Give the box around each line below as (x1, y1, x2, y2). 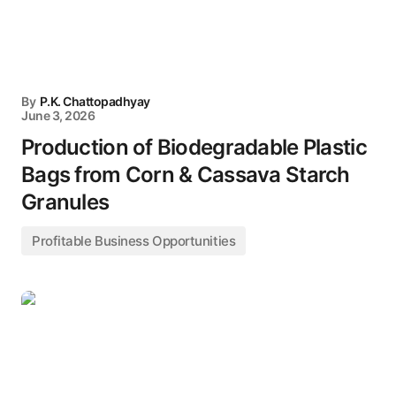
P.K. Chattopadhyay (39, 94, 150, 109)
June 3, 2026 (21, 108, 95, 123)
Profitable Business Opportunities (32, 232, 236, 249)
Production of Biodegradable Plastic (21, 134, 367, 160)
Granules (21, 189, 110, 215)
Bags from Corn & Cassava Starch (21, 162, 350, 187)
